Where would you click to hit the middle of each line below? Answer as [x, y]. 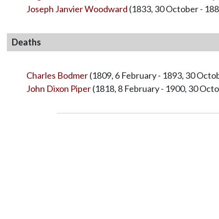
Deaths [26, 42]
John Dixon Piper [58, 88]
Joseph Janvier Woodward [77, 9]
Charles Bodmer [57, 75]
